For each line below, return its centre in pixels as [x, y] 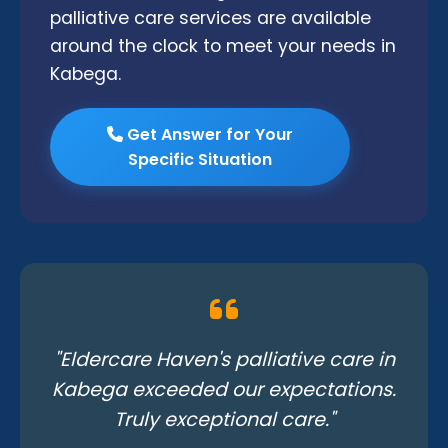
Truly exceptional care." [224, 419]
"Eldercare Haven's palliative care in [224, 359]
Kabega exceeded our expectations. [224, 389]
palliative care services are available [210, 18]
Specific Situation [200, 159]
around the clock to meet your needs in [223, 46]
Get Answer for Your [208, 134]
